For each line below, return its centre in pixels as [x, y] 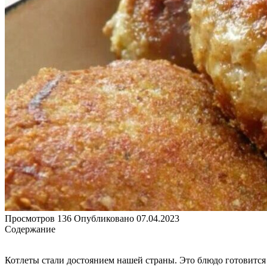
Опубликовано [104, 219]
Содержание [30, 229]
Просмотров [30, 219]
